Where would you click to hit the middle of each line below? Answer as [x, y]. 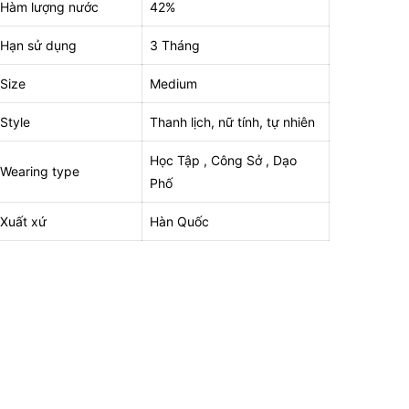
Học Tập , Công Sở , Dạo [223, 161]
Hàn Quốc [179, 222]
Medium [173, 84]
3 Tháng [175, 46]
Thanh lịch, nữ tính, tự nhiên [232, 122]
